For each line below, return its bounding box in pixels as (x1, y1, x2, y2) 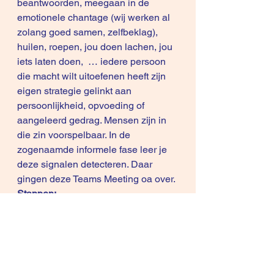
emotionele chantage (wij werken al (17, 12, 172, 23)
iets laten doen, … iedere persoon (17, 56, 168, 67)
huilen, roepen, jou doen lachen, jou (17, 41, 175, 53)
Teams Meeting (73, 173, 139, 185)
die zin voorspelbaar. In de (17, 129, 133, 141)
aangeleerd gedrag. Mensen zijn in (17, 114, 169, 126)
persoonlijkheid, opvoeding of (17, 100, 147, 111)
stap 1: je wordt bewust (17, 202, 116, 214)
